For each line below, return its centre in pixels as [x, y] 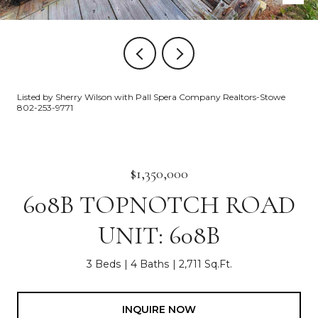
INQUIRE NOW [159, 309]
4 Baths [149, 264]
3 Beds [103, 264]
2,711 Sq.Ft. [205, 264]
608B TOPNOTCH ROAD [159, 205]
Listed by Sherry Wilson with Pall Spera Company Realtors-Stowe [151, 97]
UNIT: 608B [159, 235]
